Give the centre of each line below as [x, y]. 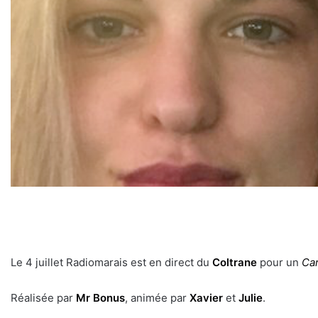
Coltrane [233, 263]
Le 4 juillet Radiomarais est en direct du [110, 263]
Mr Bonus [100, 298]
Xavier [206, 298]
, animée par [157, 298]
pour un [279, 263]
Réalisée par [43, 298]
